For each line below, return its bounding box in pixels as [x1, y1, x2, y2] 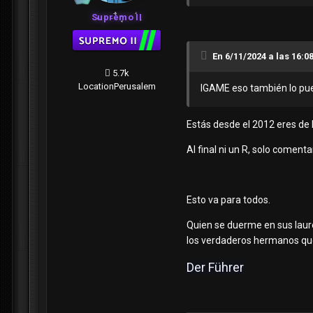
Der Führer [187, 260, 244, 275]
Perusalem [113, 81, 156, 92]
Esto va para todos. [187, 194, 270, 206]
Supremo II [92, 12, 142, 23]
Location [78, 81, 114, 92]
